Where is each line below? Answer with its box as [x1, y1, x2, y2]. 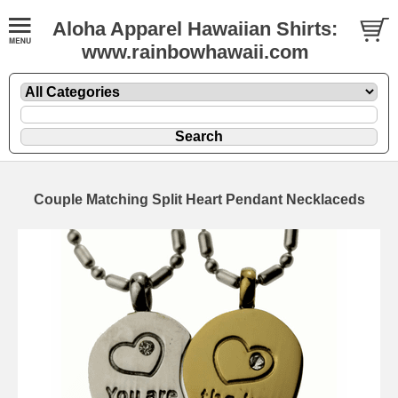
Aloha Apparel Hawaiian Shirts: [52, 18, 338, 40]
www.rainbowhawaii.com [81, 41, 309, 63]
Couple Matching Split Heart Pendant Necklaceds [33, 191, 365, 207]
